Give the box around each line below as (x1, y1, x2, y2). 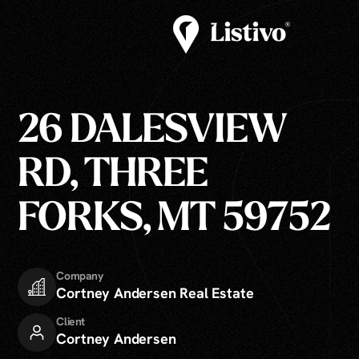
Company (56, 268, 103, 283)
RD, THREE (18, 155, 208, 196)
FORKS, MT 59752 (18, 200, 330, 240)
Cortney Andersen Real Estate (56, 283, 254, 302)
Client (56, 313, 85, 329)
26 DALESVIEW (18, 111, 288, 151)
